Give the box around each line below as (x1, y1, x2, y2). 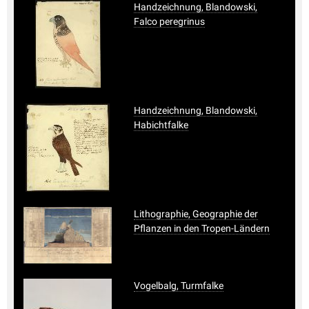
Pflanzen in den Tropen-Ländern (134, 222, 270, 234)
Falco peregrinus (134, 15, 205, 27)
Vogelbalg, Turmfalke (134, 279, 223, 291)
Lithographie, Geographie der (134, 208, 258, 219)
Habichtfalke (134, 119, 188, 130)
